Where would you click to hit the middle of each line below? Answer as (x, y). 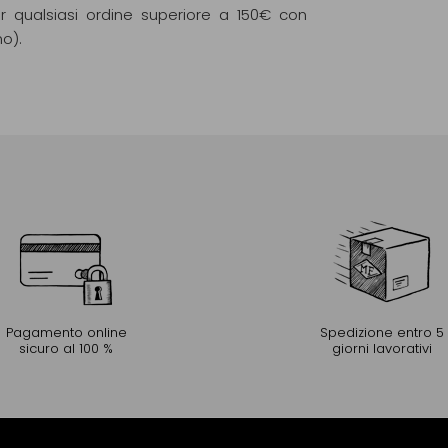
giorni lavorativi (382, 349)
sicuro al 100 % (66, 349)
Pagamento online (66, 333)
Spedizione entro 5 (382, 333)
